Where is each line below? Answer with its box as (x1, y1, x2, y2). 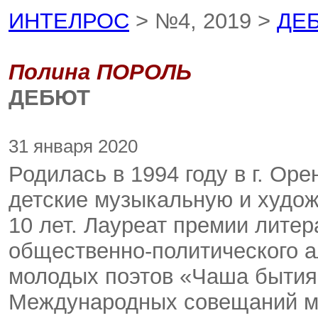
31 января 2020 (9, 136, 138, 156)
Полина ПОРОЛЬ (9, 60, 192, 84)
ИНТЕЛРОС (9, 9, 129, 33)
